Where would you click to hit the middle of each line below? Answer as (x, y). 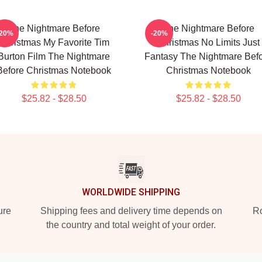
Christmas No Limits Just (208, 42)
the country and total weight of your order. (131, 225)
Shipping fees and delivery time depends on (131, 211)
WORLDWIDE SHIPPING (131, 192)
